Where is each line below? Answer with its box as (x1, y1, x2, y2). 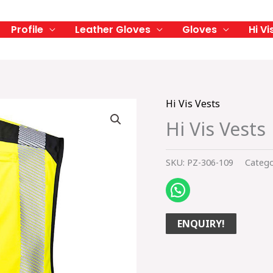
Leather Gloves (75, 23, 151, 37)
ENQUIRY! (177, 216, 225, 230)
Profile (11, 23, 43, 37)
